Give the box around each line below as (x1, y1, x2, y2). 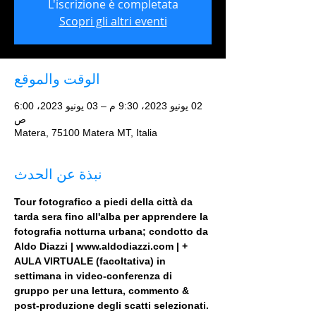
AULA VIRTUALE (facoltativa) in (14, 255, 169, 267)
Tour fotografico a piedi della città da (14, 196, 195, 207)
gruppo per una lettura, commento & (14, 285, 192, 296)
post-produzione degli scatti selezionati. (14, 300, 209, 311)
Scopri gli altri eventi (59, 13, 167, 29)
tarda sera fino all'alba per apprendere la (14, 211, 211, 222)
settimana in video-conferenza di (14, 270, 175, 281)
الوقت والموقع (14, 69, 100, 88)
